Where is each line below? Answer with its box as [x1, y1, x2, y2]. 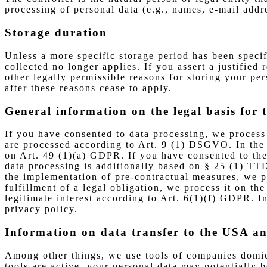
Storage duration [5, 26, 107, 39]
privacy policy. [5, 204, 78, 215]
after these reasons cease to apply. [5, 82, 172, 93]
